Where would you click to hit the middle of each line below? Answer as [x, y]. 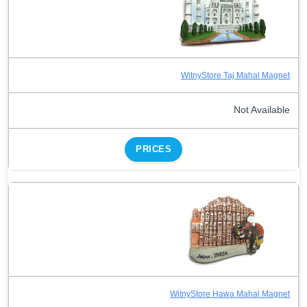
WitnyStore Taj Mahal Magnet [235, 75]
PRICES [153, 149]
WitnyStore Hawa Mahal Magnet [230, 294]
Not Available [262, 110]
